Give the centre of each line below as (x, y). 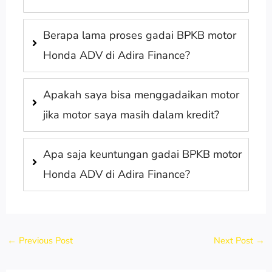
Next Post (235, 240)
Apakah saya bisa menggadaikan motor (141, 94)
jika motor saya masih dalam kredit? (131, 114)
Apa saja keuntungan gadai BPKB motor (142, 154)
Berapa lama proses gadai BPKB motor (139, 35)
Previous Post (44, 240)
